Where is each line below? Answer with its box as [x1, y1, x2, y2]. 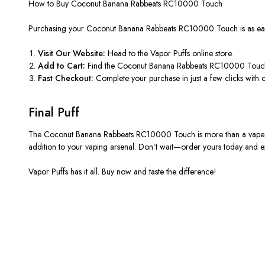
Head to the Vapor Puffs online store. [105, 47, 234, 59]
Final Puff [28, 103, 79, 121]
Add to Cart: [38, 59, 86, 72]
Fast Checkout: [38, 72, 94, 84]
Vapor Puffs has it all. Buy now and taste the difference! [28, 165, 216, 177]
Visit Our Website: [38, 47, 106, 59]
